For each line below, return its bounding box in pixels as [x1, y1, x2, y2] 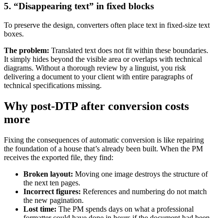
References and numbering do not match [83, 187, 207, 196]
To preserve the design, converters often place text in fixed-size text [4, 21, 210, 30]
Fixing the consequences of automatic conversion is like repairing [4, 135, 204, 144]
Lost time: [23, 204, 58, 213]
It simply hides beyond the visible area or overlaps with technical [4, 55, 202, 64]
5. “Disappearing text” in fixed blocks [4, 1, 154, 12]
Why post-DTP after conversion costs [4, 99, 189, 112]
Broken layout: [23, 169, 75, 178]
